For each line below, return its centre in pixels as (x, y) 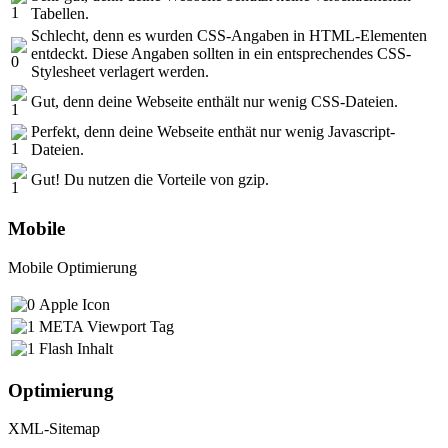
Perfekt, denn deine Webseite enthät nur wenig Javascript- (213, 131)
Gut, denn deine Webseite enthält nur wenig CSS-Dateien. (214, 101)
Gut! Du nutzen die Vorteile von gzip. (150, 179)
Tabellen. (60, 13)
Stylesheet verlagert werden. (120, 71)
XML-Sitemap (54, 429)
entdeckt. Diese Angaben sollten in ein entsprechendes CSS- (221, 53)
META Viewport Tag (106, 326)
